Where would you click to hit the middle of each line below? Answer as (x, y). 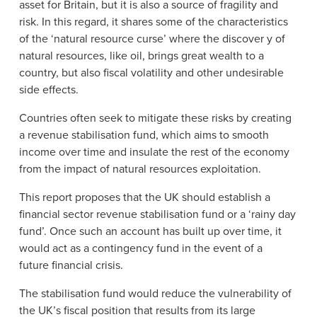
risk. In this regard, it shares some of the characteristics (153, 22)
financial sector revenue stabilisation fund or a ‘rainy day (157, 214)
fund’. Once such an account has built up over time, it (150, 231)
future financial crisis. (71, 265)
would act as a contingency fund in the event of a (140, 248)
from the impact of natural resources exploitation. (140, 169)
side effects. (48, 90)
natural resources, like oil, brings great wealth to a (141, 56)
